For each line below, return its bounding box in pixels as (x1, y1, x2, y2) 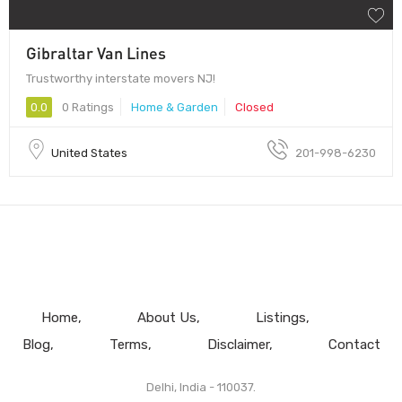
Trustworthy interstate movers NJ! (26, 71, 215, 85)
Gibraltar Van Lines (26, 42, 166, 63)
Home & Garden (131, 100, 218, 114)
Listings (255, 309, 306, 326)
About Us (136, 309, 197, 326)
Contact (328, 336, 380, 353)
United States (51, 145, 127, 160)
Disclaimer (206, 336, 269, 353)
